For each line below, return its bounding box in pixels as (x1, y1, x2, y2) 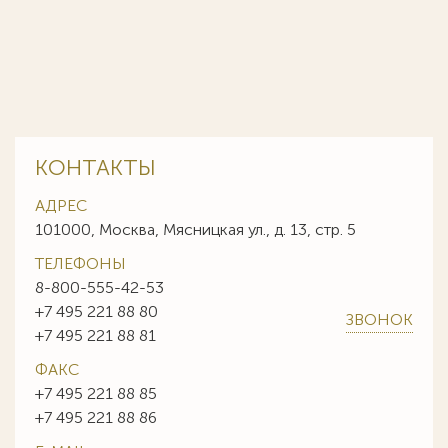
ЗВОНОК (346, 310, 413, 329)
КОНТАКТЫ (35, 154, 156, 181)
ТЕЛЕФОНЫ (35, 254, 126, 273)
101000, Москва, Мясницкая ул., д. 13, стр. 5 (35, 220, 356, 239)
